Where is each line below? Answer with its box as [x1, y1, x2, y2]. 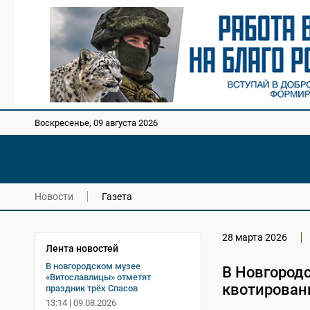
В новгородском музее [46, 260, 140, 271]
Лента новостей [46, 242, 118, 254]
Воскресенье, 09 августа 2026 [35, 118, 158, 129]
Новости [35, 190, 73, 202]
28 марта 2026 [221, 231, 287, 243]
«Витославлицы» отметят [46, 271, 151, 282]
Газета [102, 190, 132, 202]
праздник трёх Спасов [46, 282, 138, 293]
